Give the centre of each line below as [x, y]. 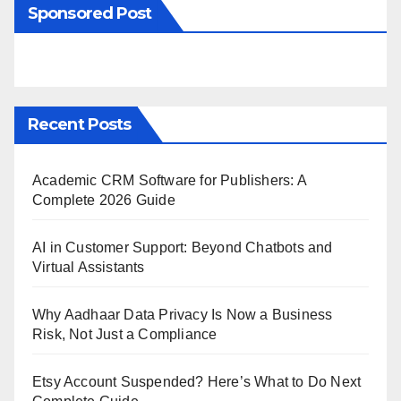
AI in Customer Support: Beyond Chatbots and [183, 247]
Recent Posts [80, 124]
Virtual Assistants [89, 267]
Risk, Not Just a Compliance [125, 334]
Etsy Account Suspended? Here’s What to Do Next [197, 381]
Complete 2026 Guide [104, 200]
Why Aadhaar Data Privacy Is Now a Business [183, 314]
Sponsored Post [90, 13]
